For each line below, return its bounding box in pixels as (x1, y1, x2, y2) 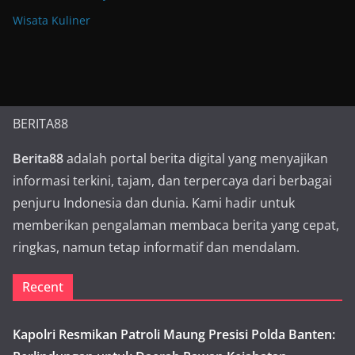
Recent (22, 278, 63, 296)
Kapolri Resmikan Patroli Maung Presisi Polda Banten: (13, 326, 335, 344)
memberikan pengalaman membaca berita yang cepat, (13, 216, 339, 235)
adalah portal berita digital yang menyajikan (63, 150, 328, 168)
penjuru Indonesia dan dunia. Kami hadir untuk (13, 194, 295, 212)
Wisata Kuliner (13, 13, 90, 29)
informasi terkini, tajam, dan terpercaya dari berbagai (13, 172, 332, 190)
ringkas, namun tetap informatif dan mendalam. (13, 239, 300, 257)
